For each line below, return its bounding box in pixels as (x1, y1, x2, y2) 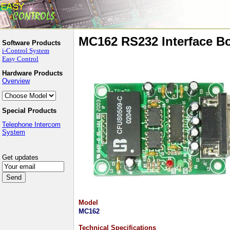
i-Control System (2, 47, 49, 54)
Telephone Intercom (2, 121, 61, 128)
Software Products (2, 39, 61, 47)
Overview (2, 77, 30, 85)
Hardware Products (2, 69, 63, 77)
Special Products (2, 107, 56, 114)
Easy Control (2, 55, 39, 63)
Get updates (2, 154, 39, 161)
